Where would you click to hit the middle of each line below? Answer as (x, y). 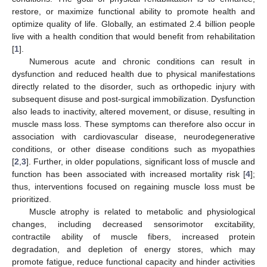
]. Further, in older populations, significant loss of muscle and (141, 161)
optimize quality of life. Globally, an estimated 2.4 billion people (133, 24)
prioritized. (32, 199)
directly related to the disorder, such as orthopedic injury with (133, 86)
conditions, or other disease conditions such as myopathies (133, 149)
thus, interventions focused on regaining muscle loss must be (133, 186)
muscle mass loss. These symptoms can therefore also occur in (133, 124)
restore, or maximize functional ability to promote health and (133, 11)
